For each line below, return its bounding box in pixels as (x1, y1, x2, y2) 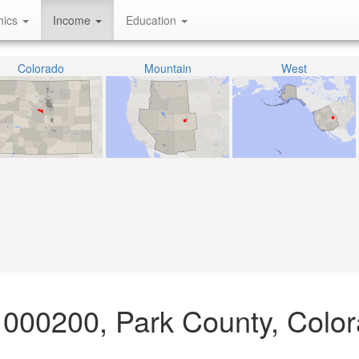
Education (126, 12, 179, 28)
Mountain (143, 60, 192, 76)
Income (53, 12, 94, 28)
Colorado (18, 60, 64, 76)
